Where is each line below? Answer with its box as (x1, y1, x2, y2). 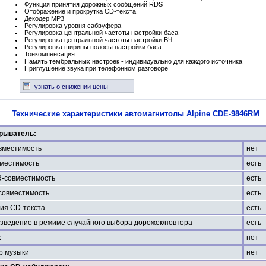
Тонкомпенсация (24, 50, 75, 58)
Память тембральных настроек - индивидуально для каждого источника (24, 57, 242, 65)
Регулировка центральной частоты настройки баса (24, 28, 178, 36)
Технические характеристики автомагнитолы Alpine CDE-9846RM (12, 109, 259, 118)
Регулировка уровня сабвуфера (24, 21, 121, 29)
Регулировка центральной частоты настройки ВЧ (24, 36, 172, 43)
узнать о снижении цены (34, 83, 108, 90)
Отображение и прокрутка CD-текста (24, 7, 136, 15)
